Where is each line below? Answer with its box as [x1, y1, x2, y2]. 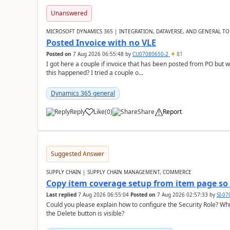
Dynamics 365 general [50, 89, 115, 98]
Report [162, 107, 182, 116]
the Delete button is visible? [46, 209, 124, 218]
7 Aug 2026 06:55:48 [72, 50, 124, 57]
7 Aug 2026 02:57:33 [157, 191, 208, 198]
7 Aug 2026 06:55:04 [78, 191, 129, 198]
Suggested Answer [50, 149, 104, 158]
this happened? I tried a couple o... [46, 68, 143, 77]
